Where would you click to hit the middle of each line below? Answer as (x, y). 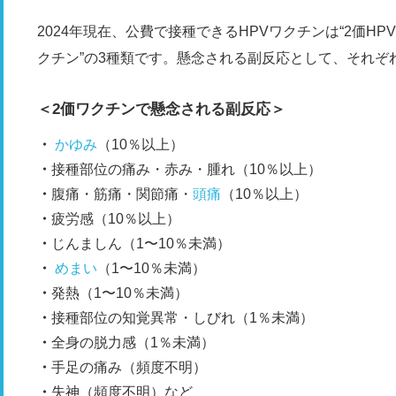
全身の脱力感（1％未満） (133, 343)
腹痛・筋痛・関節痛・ (122, 194)
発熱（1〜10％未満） (120, 293)
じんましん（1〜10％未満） (141, 244)
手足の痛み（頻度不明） (129, 367)
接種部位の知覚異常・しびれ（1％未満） (183, 318)
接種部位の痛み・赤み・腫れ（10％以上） (187, 169)
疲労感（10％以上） (116, 219)
